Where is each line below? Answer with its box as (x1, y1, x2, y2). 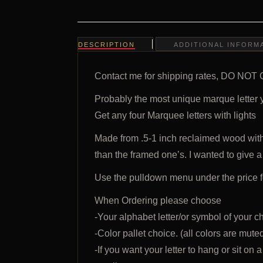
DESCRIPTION (78, 41, 135, 48)
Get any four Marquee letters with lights (95, 110, 256, 120)
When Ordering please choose (95, 195, 221, 205)
